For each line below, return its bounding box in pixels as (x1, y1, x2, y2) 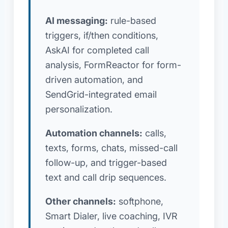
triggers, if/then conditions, (45, 30, 158, 41)
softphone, (116, 195, 163, 207)
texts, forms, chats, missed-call (45, 142, 178, 153)
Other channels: (45, 195, 116, 207)
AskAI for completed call (45, 44, 149, 55)
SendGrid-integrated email (45, 89, 157, 100)
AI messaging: (45, 15, 108, 26)
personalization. (45, 103, 112, 115)
